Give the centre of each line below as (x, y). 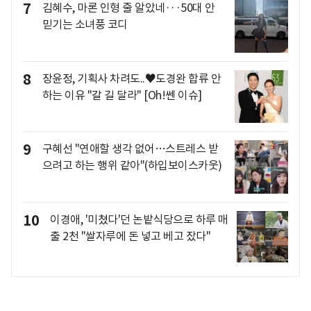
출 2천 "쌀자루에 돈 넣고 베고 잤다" (130, 236)
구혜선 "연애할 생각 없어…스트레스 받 (130, 149)
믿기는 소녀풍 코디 (85, 24)
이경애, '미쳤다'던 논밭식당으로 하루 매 (139, 219)
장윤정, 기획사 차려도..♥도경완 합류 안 (131, 78)
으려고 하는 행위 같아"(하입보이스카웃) (132, 166)
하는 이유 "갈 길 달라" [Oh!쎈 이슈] (122, 95)
